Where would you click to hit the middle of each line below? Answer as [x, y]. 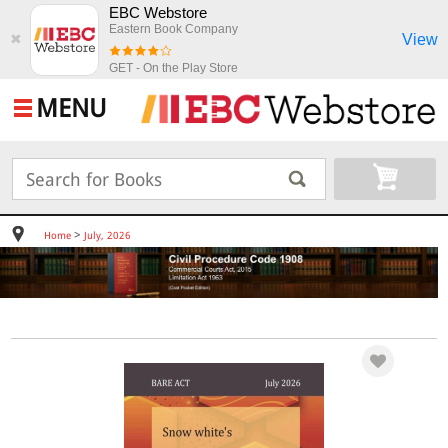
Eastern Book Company [173, 29]
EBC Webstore [158, 12]
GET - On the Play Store [173, 68]
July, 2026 [107, 235]
